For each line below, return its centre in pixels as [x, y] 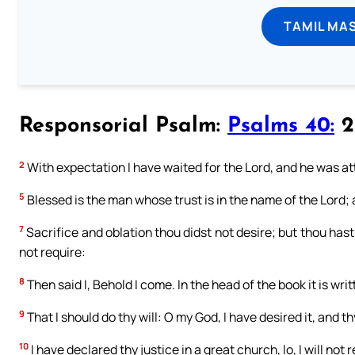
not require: [52, 252]
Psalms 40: [281, 126]
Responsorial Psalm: [123, 126]
